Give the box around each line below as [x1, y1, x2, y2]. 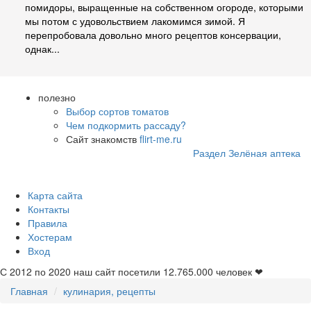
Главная [10, 284, 48, 299]
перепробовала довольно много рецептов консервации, [25, 28, 281, 42]
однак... [25, 42, 60, 56]
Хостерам [28, 230, 72, 244]
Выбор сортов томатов [66, 104, 169, 119]
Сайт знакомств [66, 132, 140, 146]
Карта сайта [28, 188, 83, 203]
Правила [28, 216, 67, 230]
